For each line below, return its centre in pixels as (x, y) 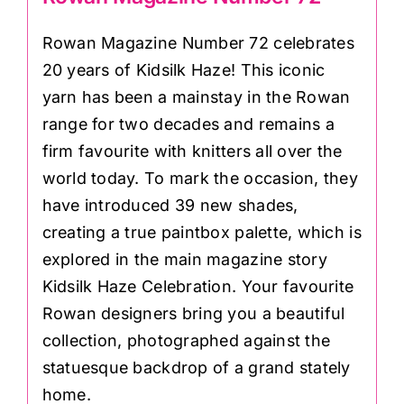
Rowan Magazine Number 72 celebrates (198, 43)
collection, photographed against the (186, 341)
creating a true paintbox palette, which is (202, 233)
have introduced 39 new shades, (170, 206)
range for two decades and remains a (188, 124)
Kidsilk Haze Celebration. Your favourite (198, 287)
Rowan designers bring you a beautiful (193, 314)
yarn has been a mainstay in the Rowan (196, 97)
